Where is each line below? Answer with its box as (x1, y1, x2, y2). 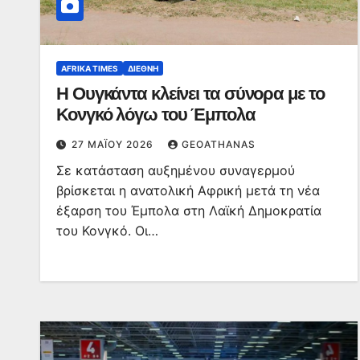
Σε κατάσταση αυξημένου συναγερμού (56, 162, 295, 178)
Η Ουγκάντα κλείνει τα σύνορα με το (56, 83, 325, 104)
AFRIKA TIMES (61, 63, 118, 73)
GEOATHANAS (182, 138, 256, 150)
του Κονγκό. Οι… (56, 223, 158, 239)
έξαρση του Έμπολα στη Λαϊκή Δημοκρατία (56, 202, 321, 219)
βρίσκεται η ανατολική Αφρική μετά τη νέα (56, 182, 320, 198)
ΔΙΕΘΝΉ (128, 63, 158, 73)
